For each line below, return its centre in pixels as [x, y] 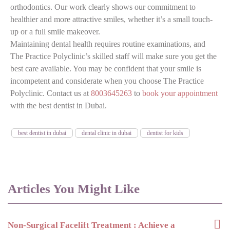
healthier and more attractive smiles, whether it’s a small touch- [111, 19]
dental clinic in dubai [107, 133]
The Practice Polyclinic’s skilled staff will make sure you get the [113, 56]
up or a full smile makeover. [55, 31]
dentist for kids [165, 133]
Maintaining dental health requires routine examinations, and [108, 44]
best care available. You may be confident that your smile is [106, 68]
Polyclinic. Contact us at [51, 93]
